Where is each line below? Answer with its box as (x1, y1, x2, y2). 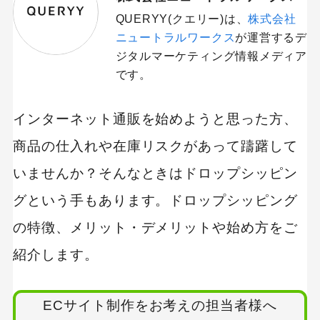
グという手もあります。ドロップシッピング (12, 192, 299, 208)
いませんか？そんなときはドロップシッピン (12, 165, 299, 181)
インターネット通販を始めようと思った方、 (12, 111, 299, 126)
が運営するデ (235, 31, 307, 44)
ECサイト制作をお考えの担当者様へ (42, 298, 278, 314)
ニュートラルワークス (115, 31, 236, 44)
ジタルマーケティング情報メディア (115, 50, 307, 63)
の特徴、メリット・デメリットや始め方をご (12, 219, 299, 235)
